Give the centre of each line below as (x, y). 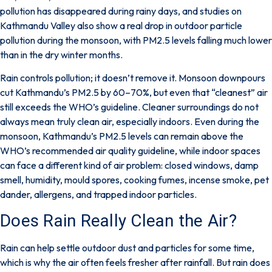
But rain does (243, 262)
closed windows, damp (212, 165)
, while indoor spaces (218, 151)
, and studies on (210, 11)
